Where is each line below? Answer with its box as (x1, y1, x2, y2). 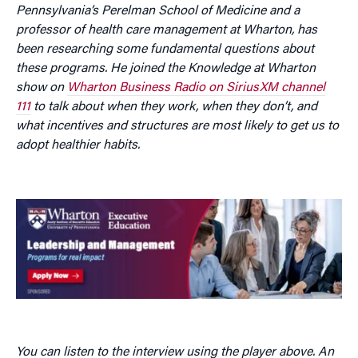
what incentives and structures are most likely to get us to (16, 120, 339, 133)
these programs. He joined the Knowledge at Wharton (16, 62, 316, 75)
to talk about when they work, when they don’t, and (30, 101, 317, 113)
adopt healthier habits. (16, 139, 140, 152)
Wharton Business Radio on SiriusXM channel (67, 82, 325, 94)
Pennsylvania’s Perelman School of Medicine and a (16, 5, 300, 18)
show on (16, 82, 67, 94)
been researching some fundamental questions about (16, 43, 314, 56)
